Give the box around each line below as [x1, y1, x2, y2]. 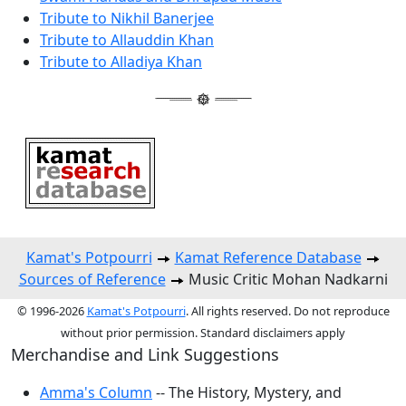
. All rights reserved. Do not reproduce [185, 303, 390, 320]
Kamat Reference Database [174, 247, 362, 268]
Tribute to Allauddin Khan [40, 30, 214, 51]
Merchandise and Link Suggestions [11, 343, 279, 366]
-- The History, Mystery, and [152, 382, 342, 403]
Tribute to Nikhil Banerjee [40, 8, 214, 29]
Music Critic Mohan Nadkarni [184, 269, 388, 290]
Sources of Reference [18, 269, 166, 290]
